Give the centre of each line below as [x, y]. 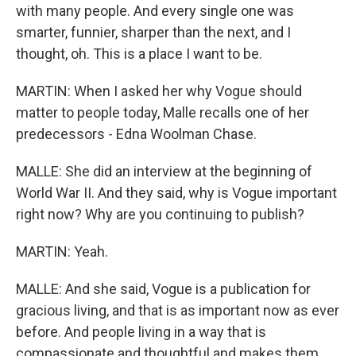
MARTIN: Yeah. [62, 252]
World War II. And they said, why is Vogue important [176, 193]
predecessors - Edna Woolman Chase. [136, 134]
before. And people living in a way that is [141, 332]
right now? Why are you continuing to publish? [160, 214]
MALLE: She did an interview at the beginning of [164, 171]
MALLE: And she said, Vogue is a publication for [163, 289]
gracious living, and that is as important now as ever [178, 310]
